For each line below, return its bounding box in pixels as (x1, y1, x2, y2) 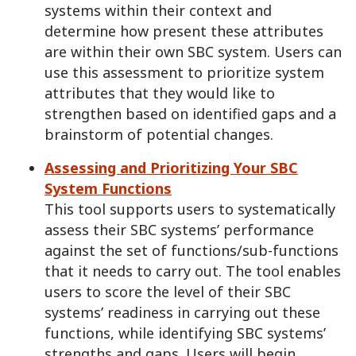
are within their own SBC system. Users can (44, 42, 342, 62)
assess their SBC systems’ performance (44, 220, 314, 240)
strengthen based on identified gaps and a (44, 104, 336, 124)
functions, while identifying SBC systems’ (44, 323, 326, 343)
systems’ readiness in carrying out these (44, 303, 320, 323)
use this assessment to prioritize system (44, 63, 324, 83)
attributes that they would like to (44, 83, 275, 103)
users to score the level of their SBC (44, 282, 291, 302)
